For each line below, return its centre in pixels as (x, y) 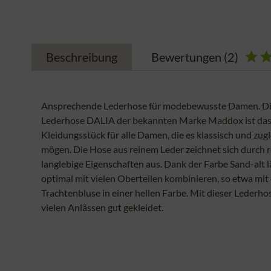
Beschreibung (82, 57)
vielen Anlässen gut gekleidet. (102, 207)
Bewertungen (188, 57)
